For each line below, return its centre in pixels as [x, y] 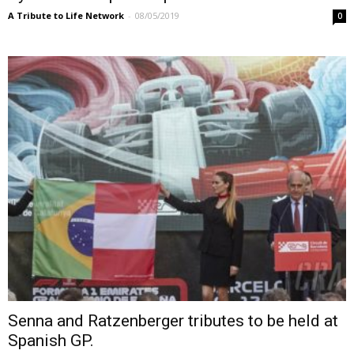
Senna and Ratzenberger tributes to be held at [173, 321]
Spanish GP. [51, 341]
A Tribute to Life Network [66, 15]
